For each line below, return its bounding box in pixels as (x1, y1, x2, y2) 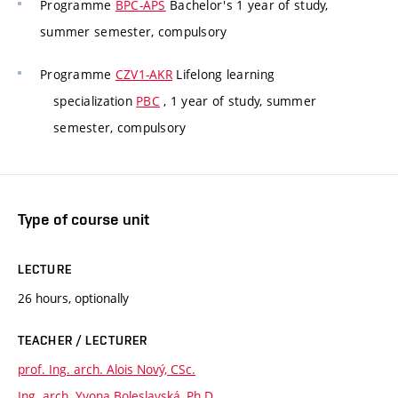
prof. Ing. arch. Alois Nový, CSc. (18, 361, 195, 378)
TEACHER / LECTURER (18, 333, 148, 348)
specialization (53, 92, 137, 109)
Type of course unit (18, 210, 149, 229)
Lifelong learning (172, 65, 275, 83)
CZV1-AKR (115, 65, 173, 83)
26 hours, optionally (18, 290, 129, 307)
